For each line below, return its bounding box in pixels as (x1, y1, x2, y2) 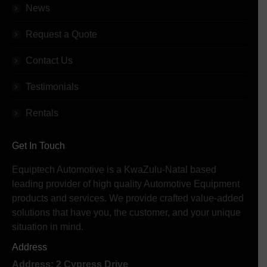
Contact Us (26, 55, 73, 66)
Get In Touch (12, 141, 65, 151)
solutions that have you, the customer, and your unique (12, 207, 241, 218)
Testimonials (26, 82, 79, 92)
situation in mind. (12, 222, 83, 232)
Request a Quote (26, 29, 97, 40)
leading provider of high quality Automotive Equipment (12, 179, 240, 190)
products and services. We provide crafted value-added (12, 193, 244, 204)
